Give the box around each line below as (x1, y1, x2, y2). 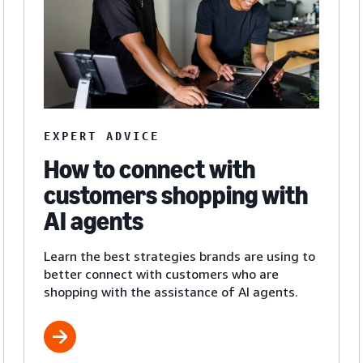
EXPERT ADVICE (43, 128, 160, 143)
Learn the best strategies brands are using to (43, 247, 315, 264)
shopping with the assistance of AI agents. (43, 283, 298, 300)
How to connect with (43, 153, 255, 185)
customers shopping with (43, 179, 308, 211)
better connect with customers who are (43, 265, 279, 282)
